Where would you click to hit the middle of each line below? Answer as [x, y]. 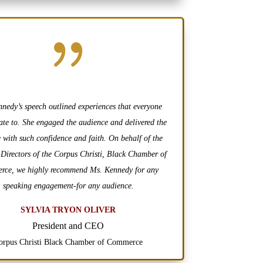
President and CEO [68, 226]
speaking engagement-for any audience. [68, 186]
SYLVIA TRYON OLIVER [68, 210]
